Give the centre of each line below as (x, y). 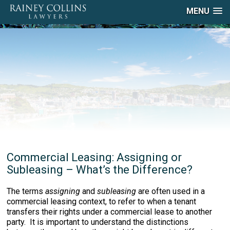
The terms (26, 191)
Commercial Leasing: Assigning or (94, 157)
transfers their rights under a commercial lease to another (110, 212)
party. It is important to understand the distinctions (98, 222)
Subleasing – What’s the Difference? (100, 170)
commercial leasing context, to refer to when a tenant (102, 202)
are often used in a (172, 191)
